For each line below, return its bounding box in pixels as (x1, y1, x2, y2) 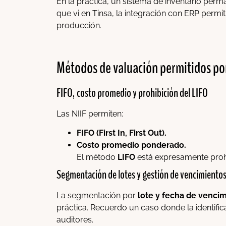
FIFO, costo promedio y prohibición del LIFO (56, 84, 208, 101)
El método (77, 152, 118, 162)
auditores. (56, 215, 93, 225)
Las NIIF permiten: (56, 108, 123, 119)
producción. (56, 21, 101, 31)
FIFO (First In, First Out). (77, 128, 166, 138)
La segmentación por (56, 191, 138, 201)
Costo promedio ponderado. (77, 140, 186, 150)
